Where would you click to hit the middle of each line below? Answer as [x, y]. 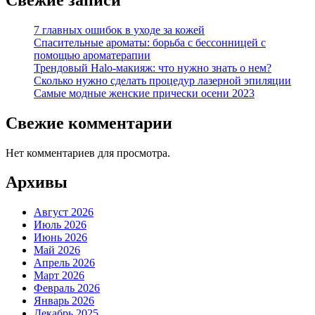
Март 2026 [59, 276]
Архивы [37, 182]
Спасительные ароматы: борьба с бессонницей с [150, 42]
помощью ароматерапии [92, 55]
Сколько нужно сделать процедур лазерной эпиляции [162, 80]
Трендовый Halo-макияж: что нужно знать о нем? [153, 67]
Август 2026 [64, 212]
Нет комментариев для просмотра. [88, 153]
